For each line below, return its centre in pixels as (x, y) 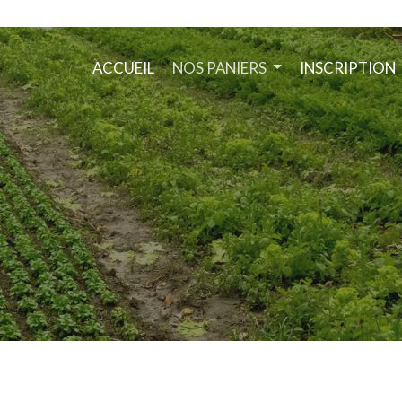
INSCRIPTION (348, 67)
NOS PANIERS (220, 67)
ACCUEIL (123, 67)
